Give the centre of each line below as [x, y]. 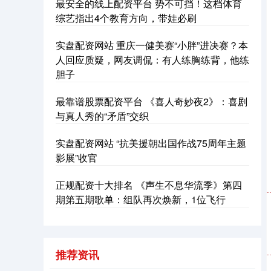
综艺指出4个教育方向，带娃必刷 [126, 18]
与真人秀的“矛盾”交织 [102, 116]
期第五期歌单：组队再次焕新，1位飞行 [141, 199]
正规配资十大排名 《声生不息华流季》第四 [149, 185]
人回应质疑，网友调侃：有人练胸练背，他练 [152, 60]
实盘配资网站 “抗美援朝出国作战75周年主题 [151, 143]
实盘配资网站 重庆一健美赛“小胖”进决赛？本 [152, 45]
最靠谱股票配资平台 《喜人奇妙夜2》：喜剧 [152, 101]
